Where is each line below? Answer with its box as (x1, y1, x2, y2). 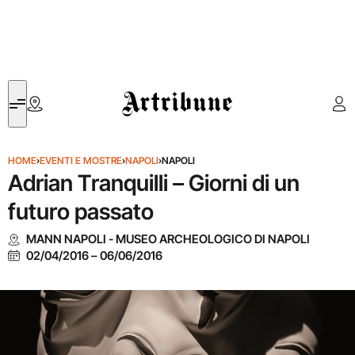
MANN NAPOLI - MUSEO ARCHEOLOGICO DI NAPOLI (25, 231, 310, 246)
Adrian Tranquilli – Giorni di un (8, 170, 300, 197)
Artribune (122, 82, 169, 97)
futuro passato (8, 198, 154, 225)
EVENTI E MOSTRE (40, 155, 122, 166)
